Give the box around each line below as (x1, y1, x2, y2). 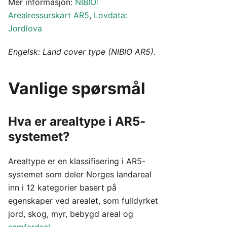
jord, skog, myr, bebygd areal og (8, 209, 133, 219)
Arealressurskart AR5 (8, 10, 89, 20)
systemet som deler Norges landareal (8, 169, 152, 179)
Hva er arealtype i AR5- (8, 114, 145, 129)
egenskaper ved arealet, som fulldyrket (8, 196, 158, 206)
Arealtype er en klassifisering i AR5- (8, 156, 145, 166)
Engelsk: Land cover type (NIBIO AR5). (8, 47, 156, 57)
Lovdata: (94, 10, 127, 20)
